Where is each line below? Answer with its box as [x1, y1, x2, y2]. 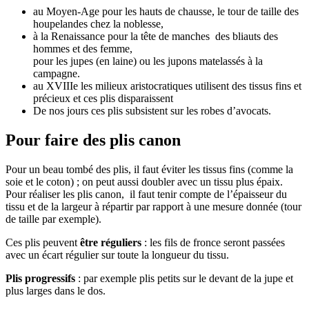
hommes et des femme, [33, 42, 132, 54]
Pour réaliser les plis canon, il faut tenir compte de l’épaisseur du [6, 188, 287, 200]
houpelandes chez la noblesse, [33, 17, 163, 30]
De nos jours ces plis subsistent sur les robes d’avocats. [33, 104, 271, 117]
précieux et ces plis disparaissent [33, 92, 173, 104]
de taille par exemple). [6, 212, 101, 225]
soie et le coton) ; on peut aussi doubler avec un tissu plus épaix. [6, 175, 283, 188]
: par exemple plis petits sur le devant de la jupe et [75, 272, 293, 284]
